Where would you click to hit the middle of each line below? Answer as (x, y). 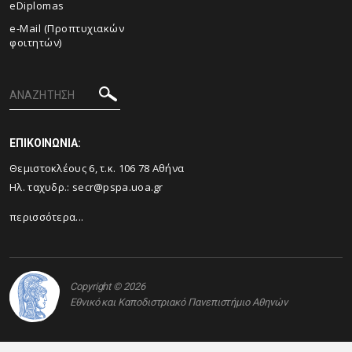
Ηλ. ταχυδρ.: (41, 187)
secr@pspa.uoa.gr (117, 187)
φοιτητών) (36, 42)
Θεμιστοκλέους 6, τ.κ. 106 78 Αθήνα (98, 168)
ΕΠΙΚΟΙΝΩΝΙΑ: (45, 143)
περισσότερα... (47, 217)
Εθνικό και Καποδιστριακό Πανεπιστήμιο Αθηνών (179, 302)
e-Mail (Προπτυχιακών (67, 28)
